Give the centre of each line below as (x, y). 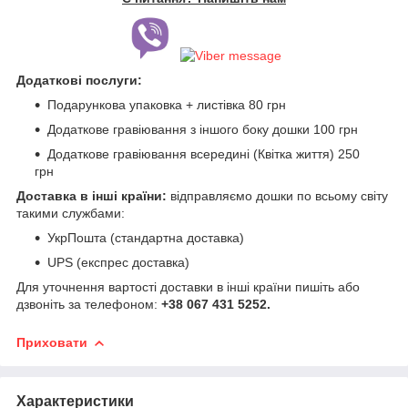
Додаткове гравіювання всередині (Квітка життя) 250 (204, 153)
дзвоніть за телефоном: (89, 304)
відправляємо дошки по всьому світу (279, 195)
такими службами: (71, 213)
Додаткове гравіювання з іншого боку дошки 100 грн (203, 129)
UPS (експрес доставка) (118, 262)
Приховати (52, 342)
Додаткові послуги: (79, 80)
